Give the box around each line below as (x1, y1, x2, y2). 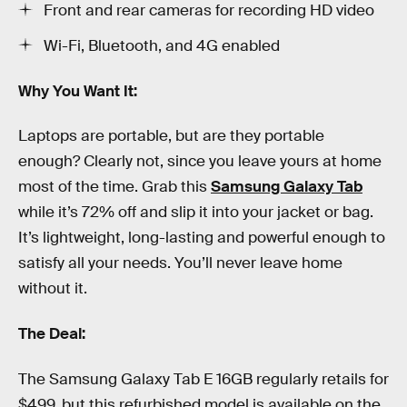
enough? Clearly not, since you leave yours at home (18, 152, 382, 172)
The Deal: (18, 323, 85, 343)
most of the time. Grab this (18, 177, 211, 197)
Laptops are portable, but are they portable (18, 126, 324, 146)
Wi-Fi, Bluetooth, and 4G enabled (44, 36, 280, 56)
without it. (18, 279, 87, 299)
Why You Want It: (18, 81, 137, 101)
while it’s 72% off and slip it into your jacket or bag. (18, 203, 373, 223)
